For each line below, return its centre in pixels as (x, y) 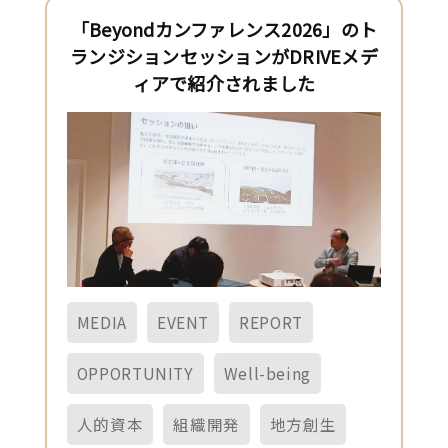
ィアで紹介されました (224, 82)
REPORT (271, 321)
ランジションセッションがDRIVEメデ (224, 55)
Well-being (267, 372)
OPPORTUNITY (135, 372)
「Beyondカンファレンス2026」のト (224, 28)
